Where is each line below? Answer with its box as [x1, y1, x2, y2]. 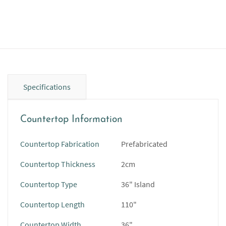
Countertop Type [20, 179, 77, 189]
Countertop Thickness [20, 159, 95, 169]
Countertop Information [20, 115, 123, 125]
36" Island [121, 179, 155, 189]
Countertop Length [20, 199, 85, 209]
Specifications [23, 82, 71, 92]
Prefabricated [121, 139, 167, 149]
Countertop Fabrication [20, 139, 99, 149]
